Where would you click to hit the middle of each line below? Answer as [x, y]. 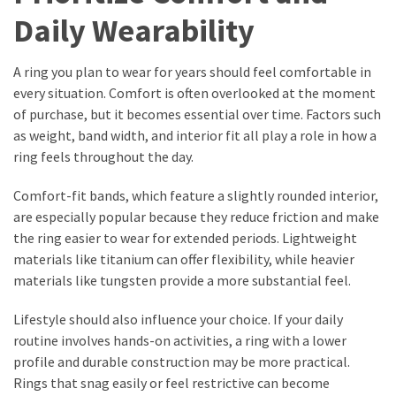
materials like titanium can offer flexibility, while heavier [184, 259]
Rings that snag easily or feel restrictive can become [171, 383]
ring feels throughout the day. [103, 157]
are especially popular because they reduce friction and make [196, 217]
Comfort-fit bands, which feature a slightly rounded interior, [196, 196]
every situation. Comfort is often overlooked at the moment [194, 93]
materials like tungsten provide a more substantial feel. [182, 281]
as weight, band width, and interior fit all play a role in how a [195, 136]
